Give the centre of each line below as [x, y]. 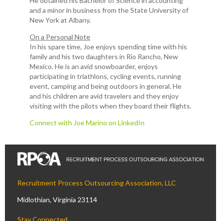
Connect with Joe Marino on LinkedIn [87, 122]
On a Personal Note [60, 37]
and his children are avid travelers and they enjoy [104, 96]
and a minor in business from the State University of [109, 10]
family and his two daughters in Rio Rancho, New [104, 56]
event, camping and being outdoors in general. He [106, 86]
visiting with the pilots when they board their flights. [110, 106]
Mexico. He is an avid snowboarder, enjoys [94, 66]
